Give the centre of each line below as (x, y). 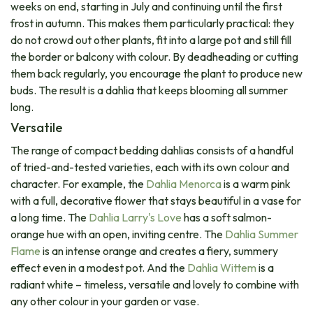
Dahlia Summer (262, 234)
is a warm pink (256, 184)
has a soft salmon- (227, 218)
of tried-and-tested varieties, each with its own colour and (150, 167)
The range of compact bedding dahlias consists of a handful (152, 151)
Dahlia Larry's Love (135, 218)
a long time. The (50, 218)
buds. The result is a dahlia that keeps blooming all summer (149, 90)
